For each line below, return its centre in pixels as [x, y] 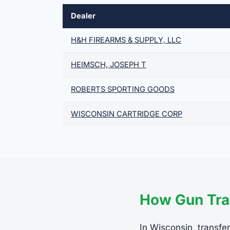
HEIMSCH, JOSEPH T [109, 64]
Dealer [83, 16]
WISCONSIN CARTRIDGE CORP [127, 114]
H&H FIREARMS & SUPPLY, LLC [126, 40]
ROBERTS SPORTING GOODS [123, 89]
